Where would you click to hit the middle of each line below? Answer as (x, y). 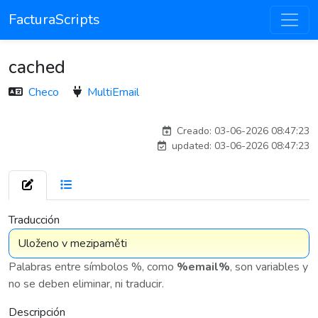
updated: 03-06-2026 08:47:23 (239, 146)
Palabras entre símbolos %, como (93, 267)
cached (37, 67)
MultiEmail (113, 92)
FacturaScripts (54, 20)
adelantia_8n (277, 110)
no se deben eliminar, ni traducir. (86, 284)
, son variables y (269, 267)
